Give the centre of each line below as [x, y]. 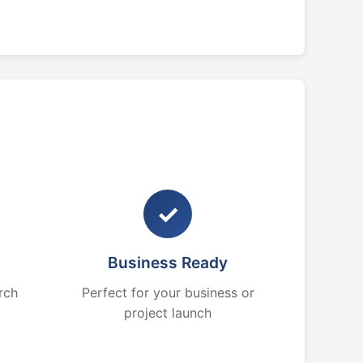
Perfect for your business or [168, 293]
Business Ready [168, 263]
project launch [168, 313]
